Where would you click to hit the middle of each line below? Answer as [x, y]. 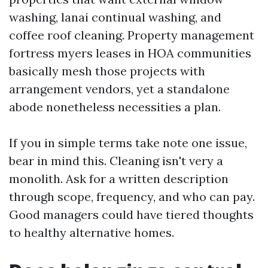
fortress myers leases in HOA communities [130, 53]
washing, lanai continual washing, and [115, 17]
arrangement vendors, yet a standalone [119, 89]
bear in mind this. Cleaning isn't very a [116, 161]
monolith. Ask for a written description [119, 179]
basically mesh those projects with [107, 71]
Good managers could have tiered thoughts [131, 214]
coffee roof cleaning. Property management [132, 35]
